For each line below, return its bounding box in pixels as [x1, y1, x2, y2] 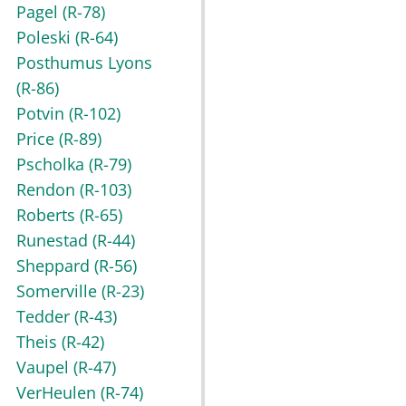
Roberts [16, 204, 80, 227]
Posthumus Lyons [16, 52, 152, 74]
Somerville [16, 280, 101, 303]
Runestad [16, 229, 92, 252]
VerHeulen [16, 382, 101, 404]
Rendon [16, 179, 80, 201]
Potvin [16, 102, 69, 125]
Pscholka [16, 153, 89, 176]
